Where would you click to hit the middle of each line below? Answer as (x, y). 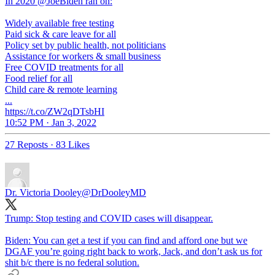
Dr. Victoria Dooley (43, 192)
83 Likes (73, 144)
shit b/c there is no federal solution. (72, 262)
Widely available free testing (60, 23)
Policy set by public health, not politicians (85, 45)
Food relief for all (39, 78)
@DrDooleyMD (114, 192)
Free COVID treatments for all (64, 67)
